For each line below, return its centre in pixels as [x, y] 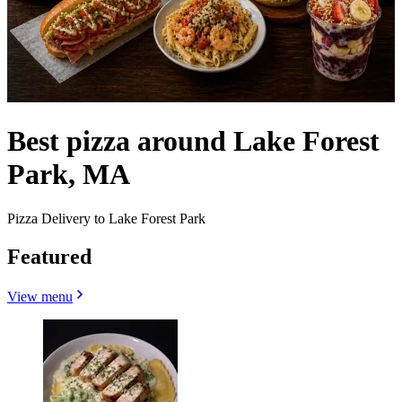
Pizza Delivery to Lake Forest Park [106, 218]
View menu [40, 296]
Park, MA [69, 175]
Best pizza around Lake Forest [193, 141]
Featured [49, 256]
